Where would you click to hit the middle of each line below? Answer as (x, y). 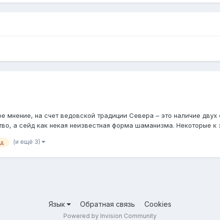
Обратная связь (108, 204)
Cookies (158, 204)
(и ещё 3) (27, 141)
